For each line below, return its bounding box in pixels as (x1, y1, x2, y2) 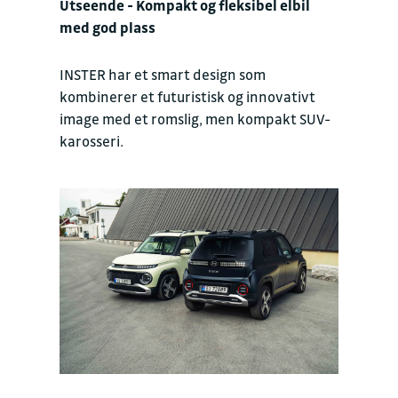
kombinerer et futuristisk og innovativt (60, 88, 315, 106)
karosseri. (60, 132, 123, 150)
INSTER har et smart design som (60, 66, 266, 84)
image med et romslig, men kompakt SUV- (60, 110, 330, 128)
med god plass (60, 19, 155, 36)
